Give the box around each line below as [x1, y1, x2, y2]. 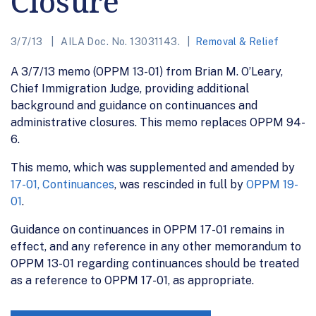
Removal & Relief [195, 35, 279, 47]
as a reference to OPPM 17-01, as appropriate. [11, 273, 254, 287]
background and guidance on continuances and [11, 98, 257, 112]
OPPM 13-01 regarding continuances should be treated [11, 256, 299, 270]
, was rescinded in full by [114, 177, 246, 191]
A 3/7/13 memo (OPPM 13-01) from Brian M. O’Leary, [11, 64, 283, 78]
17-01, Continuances [11, 177, 114, 191]
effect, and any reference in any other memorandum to [11, 239, 301, 253]
